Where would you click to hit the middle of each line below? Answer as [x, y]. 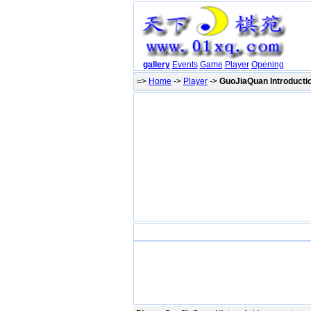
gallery [156, 65]
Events [185, 65]
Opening [267, 65]
